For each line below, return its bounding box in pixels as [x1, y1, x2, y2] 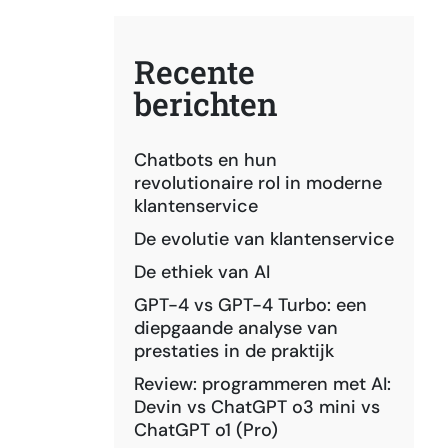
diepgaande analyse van [134, 316, 338, 340]
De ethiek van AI [134, 260, 270, 284]
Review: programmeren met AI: [134, 372, 391, 396]
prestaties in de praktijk [134, 339, 334, 363]
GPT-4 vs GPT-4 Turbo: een [134, 293, 367, 317]
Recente [134, 50, 255, 93]
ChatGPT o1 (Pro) [134, 418, 278, 442]
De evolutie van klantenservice [134, 227, 394, 251]
